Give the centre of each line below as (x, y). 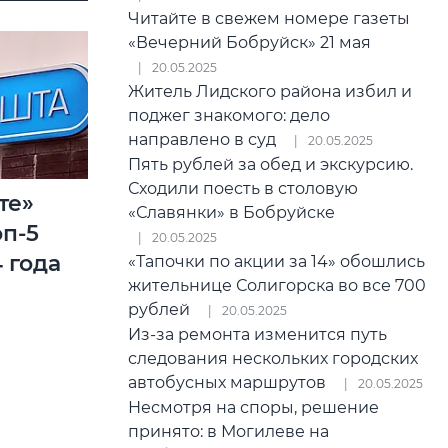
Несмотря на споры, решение (253, 407)
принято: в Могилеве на (228, 431)
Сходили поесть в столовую (243, 188)
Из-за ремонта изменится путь (257, 334)
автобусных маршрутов (231, 382)
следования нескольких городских (273, 358)
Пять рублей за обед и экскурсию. (270, 164)
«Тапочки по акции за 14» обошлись (276, 261)
